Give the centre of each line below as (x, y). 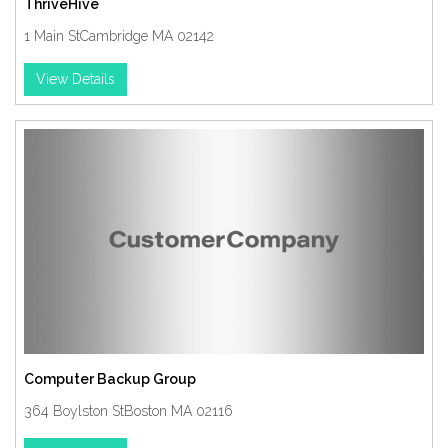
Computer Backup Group (110, 379)
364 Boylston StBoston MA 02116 (128, 411)
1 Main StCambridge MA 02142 (119, 36)
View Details (75, 79)
